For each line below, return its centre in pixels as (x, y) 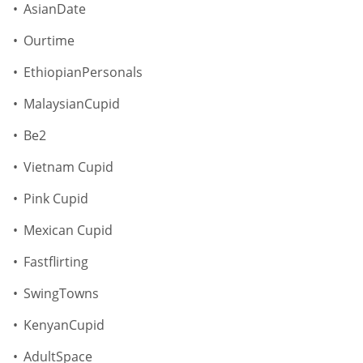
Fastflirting (56, 262)
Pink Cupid (56, 199)
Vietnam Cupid (68, 167)
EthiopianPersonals (83, 73)
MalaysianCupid (72, 104)
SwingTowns (61, 294)
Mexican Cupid (68, 231)
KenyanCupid (64, 325)
